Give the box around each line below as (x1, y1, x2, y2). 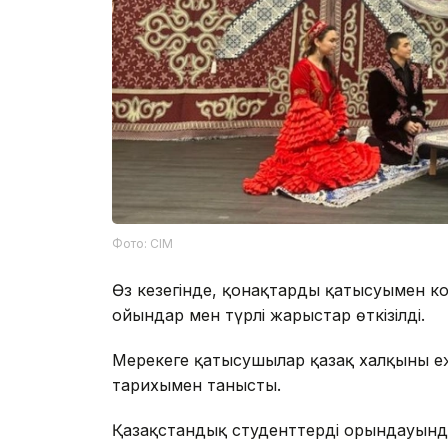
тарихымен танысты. (112, 375, 281, 396)
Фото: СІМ (112, 236, 173, 252)
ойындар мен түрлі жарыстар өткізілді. (112, 305, 430, 326)
